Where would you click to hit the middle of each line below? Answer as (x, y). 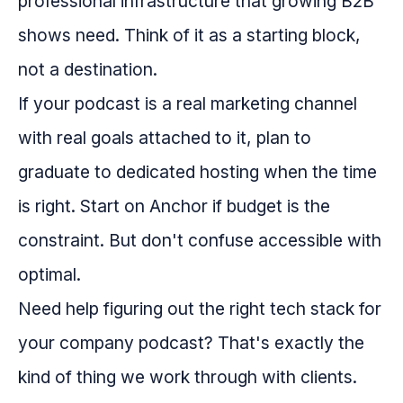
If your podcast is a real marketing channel (188, 103)
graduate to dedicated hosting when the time (197, 171)
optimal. (49, 274)
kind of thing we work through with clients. (188, 376)
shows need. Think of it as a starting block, (189, 35)
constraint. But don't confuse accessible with (200, 240)
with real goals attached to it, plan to (165, 137)
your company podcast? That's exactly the (191, 342)
